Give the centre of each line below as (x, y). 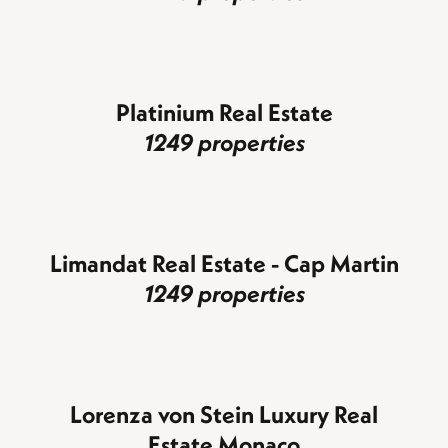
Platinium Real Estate (224, 111)
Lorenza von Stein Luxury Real (224, 413)
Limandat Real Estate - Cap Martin (224, 262)
